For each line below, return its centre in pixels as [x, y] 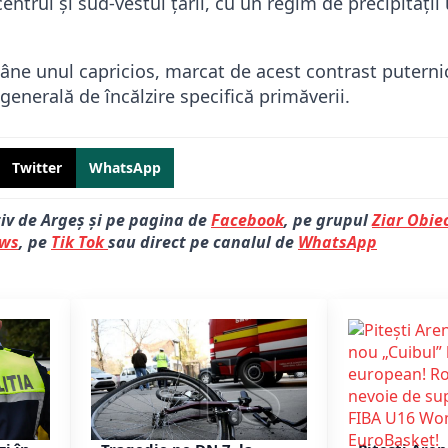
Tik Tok [79, 241]
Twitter [37, 167]
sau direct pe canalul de [203, 241]
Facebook [247, 219]
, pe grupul [328, 219]
